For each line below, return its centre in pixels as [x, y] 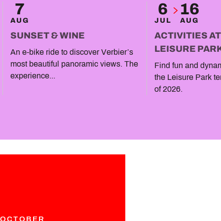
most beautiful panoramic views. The [74, 64]
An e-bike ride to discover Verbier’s [72, 52]
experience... [33, 76]
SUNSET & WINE [48, 36]
